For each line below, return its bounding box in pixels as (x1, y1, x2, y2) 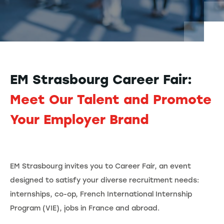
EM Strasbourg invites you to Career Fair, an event (10, 161, 191, 170)
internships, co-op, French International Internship (10, 189, 192, 198)
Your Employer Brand (10, 111, 157, 127)
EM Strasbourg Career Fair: (10, 71, 192, 87)
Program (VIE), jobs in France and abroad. (10, 203, 159, 212)
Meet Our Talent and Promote (10, 91, 211, 107)
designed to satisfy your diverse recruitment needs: (10, 175, 199, 184)
